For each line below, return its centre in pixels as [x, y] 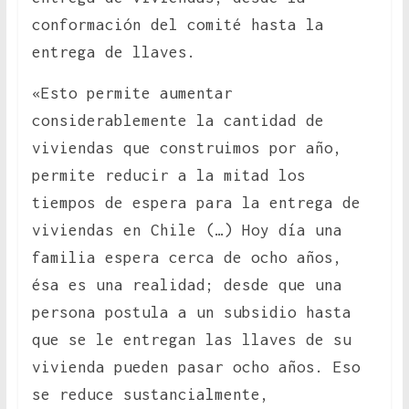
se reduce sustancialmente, [150, 395]
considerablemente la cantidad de [178, 121]
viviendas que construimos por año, [187, 148]
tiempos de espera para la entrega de [196, 203]
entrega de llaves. [114, 52]
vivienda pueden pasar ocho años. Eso [196, 367]
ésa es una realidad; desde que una [187, 285]
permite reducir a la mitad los [168, 176]
